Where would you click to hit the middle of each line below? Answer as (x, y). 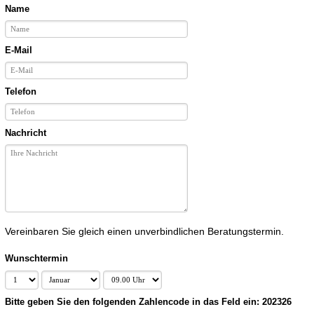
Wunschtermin (37, 259)
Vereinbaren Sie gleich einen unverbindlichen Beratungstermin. (145, 231)
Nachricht (26, 133)
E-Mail (19, 51)
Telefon (21, 91)
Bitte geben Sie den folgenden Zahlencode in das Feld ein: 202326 (149, 302)
